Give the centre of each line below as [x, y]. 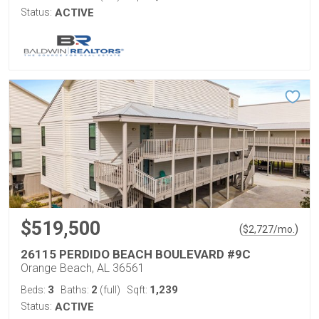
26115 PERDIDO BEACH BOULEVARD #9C [136, 254]
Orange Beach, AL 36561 [83, 268]
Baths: [76, 290]
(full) [109, 290]
